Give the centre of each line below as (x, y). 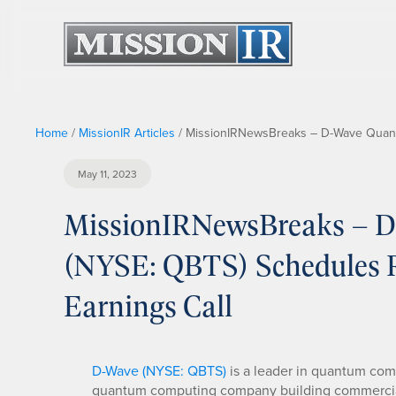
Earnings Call (148, 305)
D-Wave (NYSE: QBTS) (159, 371)
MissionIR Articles (127, 133)
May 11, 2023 (107, 174)
